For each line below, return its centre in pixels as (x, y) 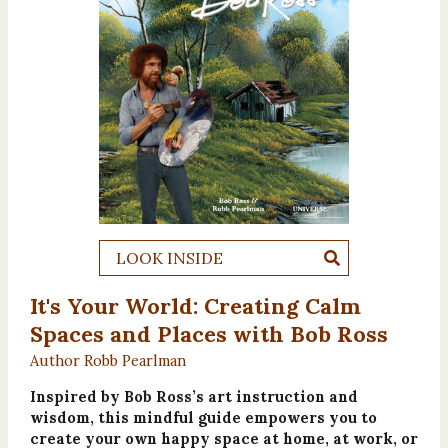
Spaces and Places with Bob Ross (208, 333)
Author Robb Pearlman (107, 360)
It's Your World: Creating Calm (195, 305)
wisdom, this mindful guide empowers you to (203, 417)
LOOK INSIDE (169, 257)
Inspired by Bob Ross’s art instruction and (193, 396)
